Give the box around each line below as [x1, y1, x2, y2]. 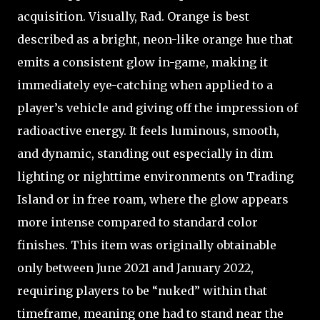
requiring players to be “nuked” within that [17, 283, 267, 298]
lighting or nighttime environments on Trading [17, 169, 294, 184]
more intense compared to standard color [17, 214, 258, 229]
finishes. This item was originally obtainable [17, 237, 276, 252]
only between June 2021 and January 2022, [17, 260, 254, 275]
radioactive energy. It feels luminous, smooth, [17, 123, 279, 138]
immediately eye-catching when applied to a [17, 77, 273, 92]
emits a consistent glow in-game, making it [17, 54, 268, 69]
